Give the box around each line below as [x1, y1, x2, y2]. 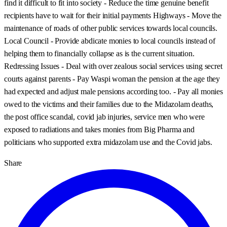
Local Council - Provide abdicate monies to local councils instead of [4, 36, 216, 45]
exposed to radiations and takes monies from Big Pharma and [4, 125, 195, 134]
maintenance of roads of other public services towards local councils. [4, 23, 217, 32]
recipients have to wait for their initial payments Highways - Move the [4, 11, 221, 20]
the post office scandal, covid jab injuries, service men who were [4, 112, 205, 121]
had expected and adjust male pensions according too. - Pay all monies [4, 87, 223, 96]
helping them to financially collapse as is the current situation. [4, 49, 195, 58]
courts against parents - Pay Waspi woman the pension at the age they [4, 74, 220, 83]
